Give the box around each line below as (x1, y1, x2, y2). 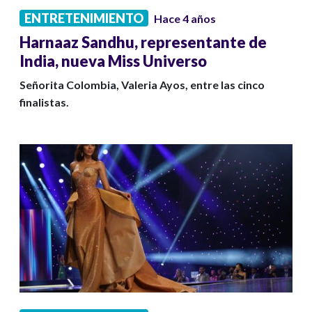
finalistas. (19, 95, 69, 109)
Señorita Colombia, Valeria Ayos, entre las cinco (19, 78, 265, 92)
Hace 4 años (154, 12, 216, 26)
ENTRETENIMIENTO (24, 10, 143, 26)
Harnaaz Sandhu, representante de (19, 33, 267, 52)
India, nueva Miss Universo (19, 52, 207, 71)
